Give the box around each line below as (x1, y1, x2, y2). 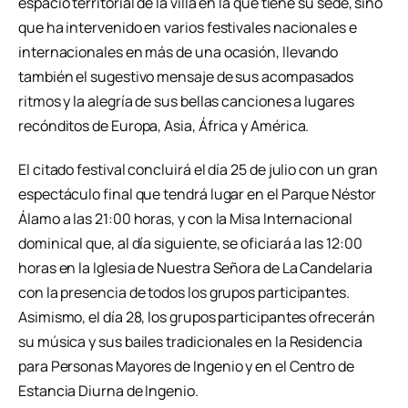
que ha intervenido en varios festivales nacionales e (18, 17, 357, 38)
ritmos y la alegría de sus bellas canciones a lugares (18, 91, 354, 112)
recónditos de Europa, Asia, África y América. (18, 116, 310, 137)
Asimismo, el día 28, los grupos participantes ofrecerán (18, 307, 375, 328)
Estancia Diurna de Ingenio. (18, 381, 199, 402)
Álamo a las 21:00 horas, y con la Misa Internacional (18, 209, 352, 229)
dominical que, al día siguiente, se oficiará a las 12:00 (18, 233, 362, 254)
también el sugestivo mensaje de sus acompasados (18, 66, 354, 87)
